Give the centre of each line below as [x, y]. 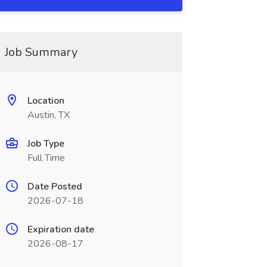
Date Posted [55, 187]
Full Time [46, 158]
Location [46, 101]
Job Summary [41, 52]
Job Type [46, 144]
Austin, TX [48, 115]
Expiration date [60, 229]
